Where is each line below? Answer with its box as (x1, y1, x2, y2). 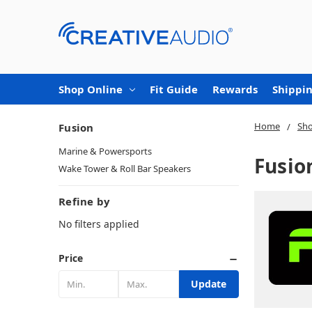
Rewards (212, 81, 258, 96)
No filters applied (58, 217, 139, 231)
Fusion (58, 120, 94, 134)
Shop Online (58, 81, 123, 96)
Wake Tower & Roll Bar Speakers (58, 162, 191, 175)
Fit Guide (150, 81, 198, 96)
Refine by (58, 194, 111, 208)
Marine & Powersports (58, 144, 152, 157)
